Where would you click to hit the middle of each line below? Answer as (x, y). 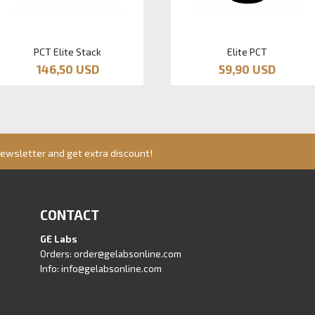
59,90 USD (247, 69)
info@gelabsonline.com (112, 269)
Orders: (57, 254)
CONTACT (70, 215)
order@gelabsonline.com (128, 254)
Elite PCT (247, 51)
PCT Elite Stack (68, 51)
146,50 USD (67, 69)
